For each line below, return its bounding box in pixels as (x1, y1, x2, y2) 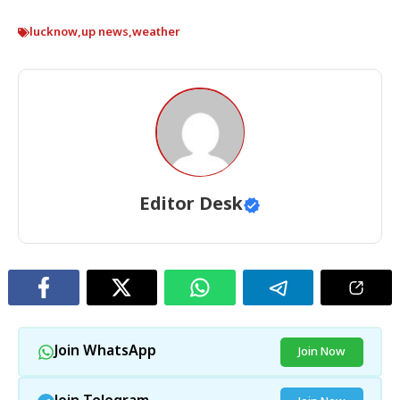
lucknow (29, 25, 78, 41)
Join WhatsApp (54, 342, 156, 362)
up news (81, 25, 129, 41)
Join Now (297, 344, 346, 360)
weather (132, 25, 180, 41)
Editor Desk (139, 194, 243, 218)
